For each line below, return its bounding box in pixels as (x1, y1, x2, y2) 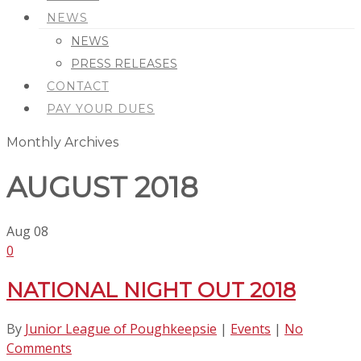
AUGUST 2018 (6, 169, 198, 205)
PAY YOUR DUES (47, 102, 155, 116)
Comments (6, 339, 72, 358)
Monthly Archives (6, 135, 118, 150)
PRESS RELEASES (71, 56, 177, 71)
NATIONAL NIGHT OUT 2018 (6, 277, 296, 303)
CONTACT (47, 79, 109, 93)
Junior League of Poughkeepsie (25, 320, 217, 338)
